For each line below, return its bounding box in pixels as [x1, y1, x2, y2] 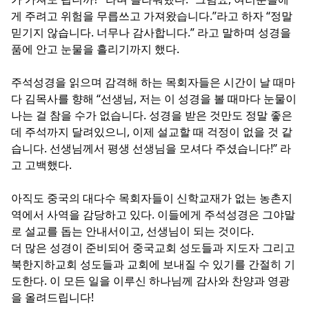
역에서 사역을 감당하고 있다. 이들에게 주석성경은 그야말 [11, 207, 295, 223]
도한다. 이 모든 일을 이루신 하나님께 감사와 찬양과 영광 [11, 273, 290, 289]
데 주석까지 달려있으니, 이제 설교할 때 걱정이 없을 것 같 [11, 124, 292, 140]
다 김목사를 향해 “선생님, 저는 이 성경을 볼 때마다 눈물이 [11, 91, 297, 107]
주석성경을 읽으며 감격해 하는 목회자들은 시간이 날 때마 [11, 74, 295, 90]
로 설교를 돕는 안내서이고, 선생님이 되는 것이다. [11, 223, 254, 239]
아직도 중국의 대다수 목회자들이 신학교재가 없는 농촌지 [11, 190, 292, 206]
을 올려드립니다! [11, 290, 94, 306]
